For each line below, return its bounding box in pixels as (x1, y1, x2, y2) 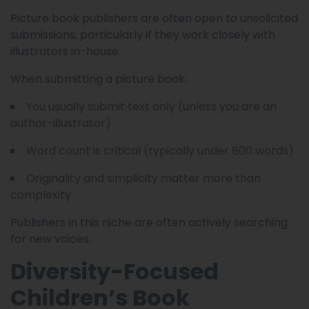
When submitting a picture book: (10, 70, 187, 87)
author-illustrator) (10, 114, 111, 131)
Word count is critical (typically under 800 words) (26, 142, 294, 159)
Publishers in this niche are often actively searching (10, 214, 288, 230)
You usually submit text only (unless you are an (26, 98, 277, 114)
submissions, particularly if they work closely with (10, 26, 275, 43)
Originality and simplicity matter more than (26, 170, 261, 186)
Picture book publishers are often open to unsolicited (10, 10, 298, 26)
